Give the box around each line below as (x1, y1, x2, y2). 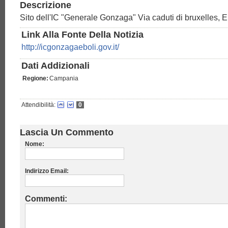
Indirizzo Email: (25, 167, 69, 175)
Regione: (22, 75, 48, 82)
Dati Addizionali (21, 61, 90, 71)
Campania (49, 75, 78, 82)
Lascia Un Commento (20, 127, 113, 138)
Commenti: (25, 194, 67, 204)
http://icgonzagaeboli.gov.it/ (21, 43, 119, 52)
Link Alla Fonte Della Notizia (21, 30, 144, 40)
